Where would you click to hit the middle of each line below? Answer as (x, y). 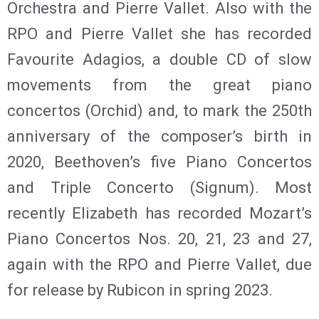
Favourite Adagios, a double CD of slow (159, 59)
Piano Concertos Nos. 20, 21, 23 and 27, (159, 239)
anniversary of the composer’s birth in (159, 136)
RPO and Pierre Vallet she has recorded (159, 33)
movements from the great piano (159, 85)
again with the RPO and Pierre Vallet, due (159, 264)
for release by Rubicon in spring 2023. (140, 290)
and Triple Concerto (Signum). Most (159, 187)
